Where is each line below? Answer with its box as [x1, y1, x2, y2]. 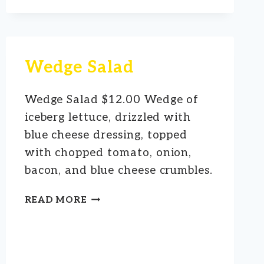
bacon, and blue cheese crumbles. [24, 163, 213, 177]
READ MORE [24, 194, 87, 205]
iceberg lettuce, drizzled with [24, 110, 192, 124]
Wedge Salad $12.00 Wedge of [24, 93, 199, 107]
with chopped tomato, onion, [24, 146, 192, 160]
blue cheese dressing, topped [24, 128, 188, 142]
